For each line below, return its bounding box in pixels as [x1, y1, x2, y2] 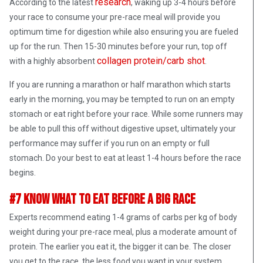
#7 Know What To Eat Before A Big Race [9, 190, 195, 208]
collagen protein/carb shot [97, 55, 205, 66]
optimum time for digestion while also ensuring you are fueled [9, 26, 238, 36]
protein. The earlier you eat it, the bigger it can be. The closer [9, 241, 231, 251]
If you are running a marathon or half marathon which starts [9, 79, 231, 89]
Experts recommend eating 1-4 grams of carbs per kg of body [9, 212, 237, 222]
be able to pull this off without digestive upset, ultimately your [9, 123, 236, 133]
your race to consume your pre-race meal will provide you [9, 12, 220, 22]
